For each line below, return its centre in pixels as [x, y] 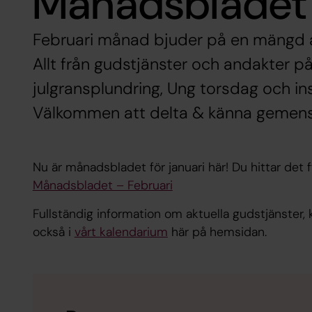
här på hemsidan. [217, 232]
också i [53, 232]
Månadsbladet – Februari [102, 185]
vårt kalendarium [121, 232]
